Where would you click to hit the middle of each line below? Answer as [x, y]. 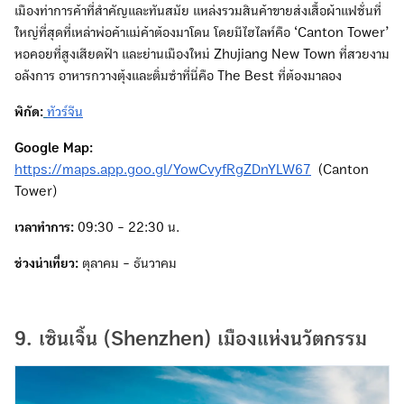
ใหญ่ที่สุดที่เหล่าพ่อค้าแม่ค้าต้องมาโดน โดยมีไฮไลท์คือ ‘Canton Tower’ [202, 32]
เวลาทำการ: [44, 227]
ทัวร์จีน [65, 111]
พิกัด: [29, 111]
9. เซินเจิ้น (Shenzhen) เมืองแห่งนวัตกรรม [191, 339]
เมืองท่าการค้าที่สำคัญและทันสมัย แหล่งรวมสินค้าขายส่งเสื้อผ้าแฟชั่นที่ [198, 10]
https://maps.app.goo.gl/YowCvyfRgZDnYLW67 [163, 169]
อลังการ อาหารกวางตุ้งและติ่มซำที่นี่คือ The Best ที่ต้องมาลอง [178, 75]
